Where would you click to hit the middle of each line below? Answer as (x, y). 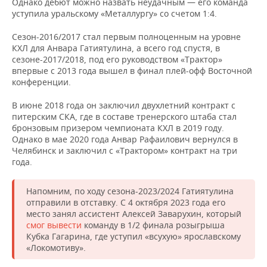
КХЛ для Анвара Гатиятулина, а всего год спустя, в (116, 48)
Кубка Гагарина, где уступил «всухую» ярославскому (133, 236)
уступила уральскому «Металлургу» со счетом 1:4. (114, 13)
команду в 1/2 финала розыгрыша (153, 225)
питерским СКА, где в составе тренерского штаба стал (124, 117)
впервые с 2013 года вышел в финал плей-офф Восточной (132, 71)
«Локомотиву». (56, 248)
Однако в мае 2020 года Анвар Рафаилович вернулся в (125, 139)
